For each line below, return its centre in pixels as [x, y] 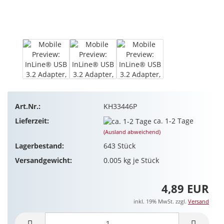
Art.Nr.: [28, 106]
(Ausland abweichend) [132, 131]
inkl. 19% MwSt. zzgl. [161, 201]
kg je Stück [140, 160]
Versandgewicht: [43, 160]
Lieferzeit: [32, 120]
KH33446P [120, 106]
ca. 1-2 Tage [173, 120]
